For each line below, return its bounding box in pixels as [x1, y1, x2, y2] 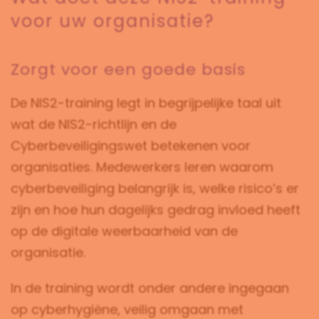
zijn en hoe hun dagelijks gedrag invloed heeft [11, 201, 300, 219]
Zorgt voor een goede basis [11, 58, 246, 80]
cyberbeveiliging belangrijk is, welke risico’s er [11, 179, 299, 197]
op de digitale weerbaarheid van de [11, 222, 238, 240]
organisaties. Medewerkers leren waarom [11, 158, 273, 176]
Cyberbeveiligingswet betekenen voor [11, 137, 251, 155]
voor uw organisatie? [11, 9, 214, 33]
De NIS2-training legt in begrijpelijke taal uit [11, 94, 281, 112]
